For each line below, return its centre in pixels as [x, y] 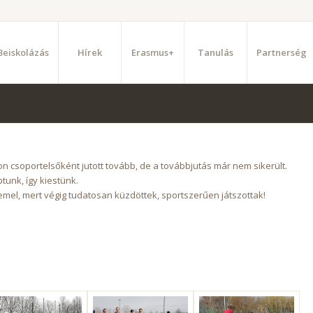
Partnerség [281, 52]
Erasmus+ [152, 52]
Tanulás [215, 52]
